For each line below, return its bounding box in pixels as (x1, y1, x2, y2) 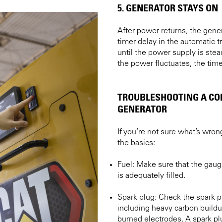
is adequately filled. (117, 171, 185, 180)
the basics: (117, 139, 155, 147)
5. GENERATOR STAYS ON (117, 1, 218, 14)
